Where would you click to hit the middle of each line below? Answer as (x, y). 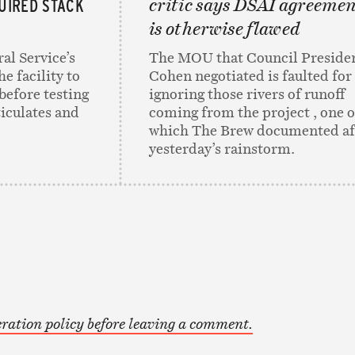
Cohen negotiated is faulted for (250, 76)
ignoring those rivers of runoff (247, 94)
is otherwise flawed (225, 29)
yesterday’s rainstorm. (222, 149)
